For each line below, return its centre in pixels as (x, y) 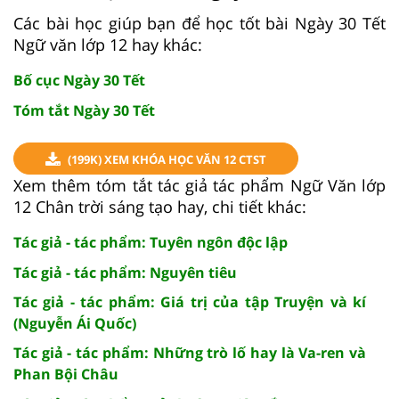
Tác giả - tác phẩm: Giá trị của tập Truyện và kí (190, 301)
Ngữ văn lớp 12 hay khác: (108, 44)
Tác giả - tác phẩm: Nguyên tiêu (125, 272)
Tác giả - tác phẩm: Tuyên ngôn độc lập (151, 242)
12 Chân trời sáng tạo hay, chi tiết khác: (160, 206)
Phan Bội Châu (66, 374)
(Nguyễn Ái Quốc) (75, 323)
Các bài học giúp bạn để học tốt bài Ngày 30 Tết (199, 23)
